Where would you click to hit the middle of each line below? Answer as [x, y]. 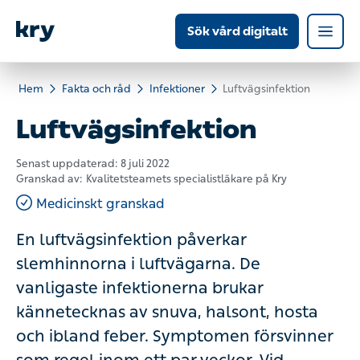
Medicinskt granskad [100, 204]
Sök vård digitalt [237, 31]
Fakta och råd [96, 89]
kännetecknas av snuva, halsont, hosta [167, 312]
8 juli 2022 [145, 164]
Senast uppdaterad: [68, 164]
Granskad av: [49, 179]
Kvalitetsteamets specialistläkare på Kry [186, 179]
